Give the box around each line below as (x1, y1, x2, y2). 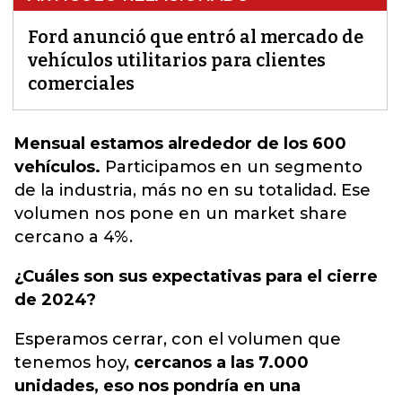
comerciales (28, 73, 135, 94)
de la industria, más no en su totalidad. (14, 180, 341, 200)
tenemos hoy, (14, 353, 134, 372)
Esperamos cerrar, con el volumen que (14, 329, 341, 349)
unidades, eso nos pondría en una (14, 376, 301, 396)
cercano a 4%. (14, 227, 133, 247)
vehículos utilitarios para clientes (28, 49, 326, 71)
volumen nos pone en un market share (14, 204, 347, 223)
